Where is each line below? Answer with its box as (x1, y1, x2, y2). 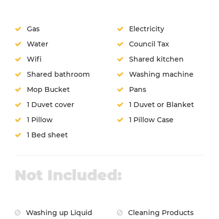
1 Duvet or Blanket (127, 100, 194, 109)
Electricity (127, 24, 164, 33)
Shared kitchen (127, 54, 184, 64)
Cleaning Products (126, 208, 194, 217)
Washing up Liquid (24, 208, 92, 217)
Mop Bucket (25, 85, 70, 94)
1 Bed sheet (25, 130, 68, 139)
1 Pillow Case (127, 115, 174, 124)
